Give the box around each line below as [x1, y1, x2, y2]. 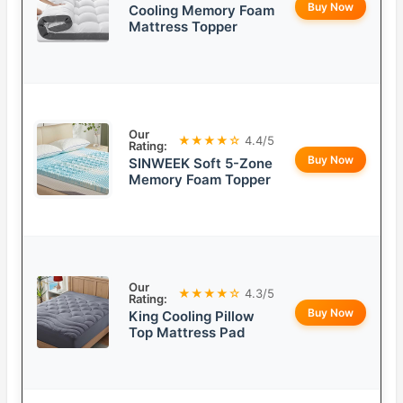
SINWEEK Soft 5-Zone [129, 155, 273, 173]
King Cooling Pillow [129, 308, 255, 326]
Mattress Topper [129, 18, 237, 36]
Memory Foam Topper [129, 171, 271, 189]
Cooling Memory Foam [129, 2, 274, 20]
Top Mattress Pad [129, 324, 245, 342]
